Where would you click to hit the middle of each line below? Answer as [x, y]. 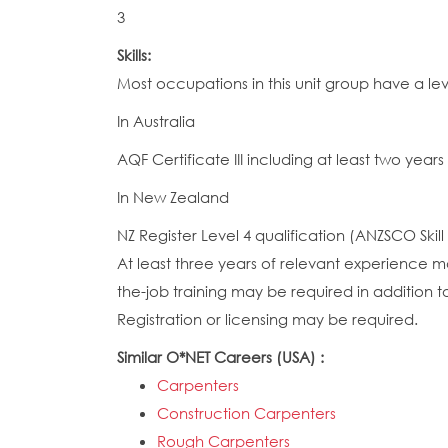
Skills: [136, 55]
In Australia [156, 121]
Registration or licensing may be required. [267, 319]
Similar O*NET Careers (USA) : [222, 357]
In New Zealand [173, 197]
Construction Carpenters [246, 413]
